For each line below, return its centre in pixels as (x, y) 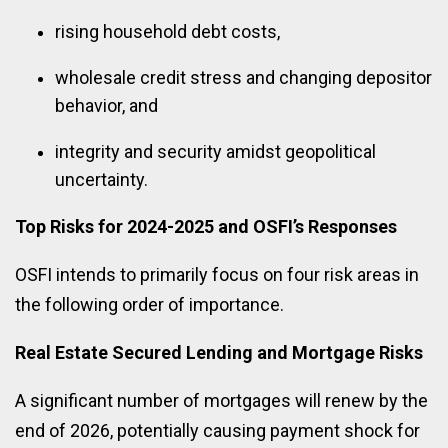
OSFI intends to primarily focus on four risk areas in (217, 274)
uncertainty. (101, 179)
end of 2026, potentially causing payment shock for (217, 430)
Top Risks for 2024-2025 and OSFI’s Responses (206, 226)
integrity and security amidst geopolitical (215, 151)
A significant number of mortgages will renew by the (221, 400)
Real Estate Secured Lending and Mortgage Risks (219, 352)
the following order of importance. (149, 304)
